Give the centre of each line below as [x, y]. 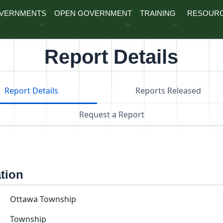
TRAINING [158, 13]
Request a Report [111, 114]
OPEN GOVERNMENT [93, 13]
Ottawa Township [43, 199]
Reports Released [168, 91]
